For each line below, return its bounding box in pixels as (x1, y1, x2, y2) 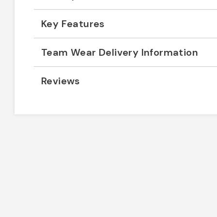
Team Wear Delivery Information (41, 46, 198, 59)
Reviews (41, 74, 80, 87)
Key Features (41, 17, 105, 30)
